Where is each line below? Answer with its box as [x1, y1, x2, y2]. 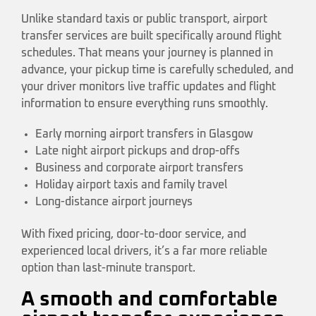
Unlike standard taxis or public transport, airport [21, 13, 267, 25]
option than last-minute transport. [21, 262, 195, 274]
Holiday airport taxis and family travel [35, 178, 227, 190]
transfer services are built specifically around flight [21, 30, 281, 42]
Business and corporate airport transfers [35, 162, 243, 174]
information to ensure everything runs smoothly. [21, 97, 268, 109]
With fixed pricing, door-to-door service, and [21, 229, 246, 241]
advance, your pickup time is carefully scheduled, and [21, 63, 293, 75]
